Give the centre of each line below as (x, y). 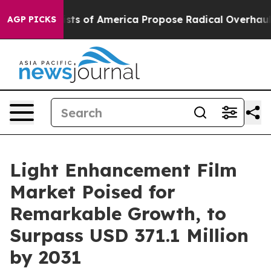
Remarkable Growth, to (118, 214)
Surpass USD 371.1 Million (129, 235)
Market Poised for (93, 192)
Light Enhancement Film (123, 170)
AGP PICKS (32, 19)
